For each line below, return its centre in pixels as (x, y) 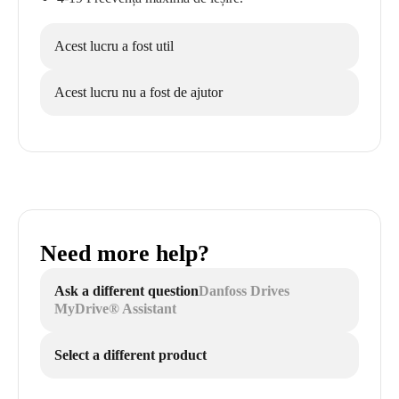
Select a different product (130, 355)
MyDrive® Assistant (115, 309)
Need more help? (125, 253)
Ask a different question (126, 291)
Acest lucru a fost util (114, 46)
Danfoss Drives (244, 291)
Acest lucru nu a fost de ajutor (138, 92)
